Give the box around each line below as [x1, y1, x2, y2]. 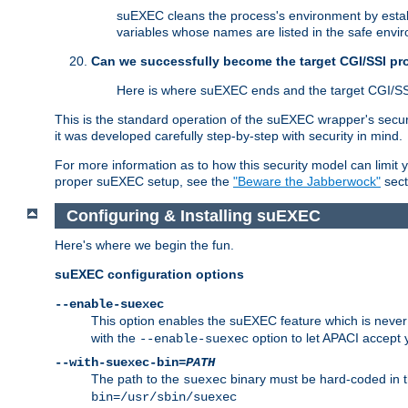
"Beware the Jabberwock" [233, 174, 381, 189]
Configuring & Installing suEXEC [66, 206, 321, 225]
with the [91, 331, 139, 346]
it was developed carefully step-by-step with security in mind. [55, 128, 403, 144]
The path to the [91, 372, 183, 387]
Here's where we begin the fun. [55, 238, 234, 253]
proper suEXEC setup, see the [55, 174, 233, 189]
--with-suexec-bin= [55, 355, 186, 371]
